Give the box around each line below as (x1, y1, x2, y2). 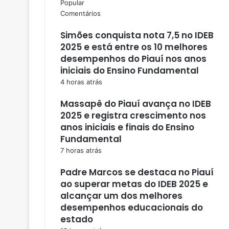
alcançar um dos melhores (60, 189, 182, 202)
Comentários (60, 9, 101, 17)
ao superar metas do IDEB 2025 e (60, 177, 208, 190)
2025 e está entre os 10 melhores (60, 40, 208, 53)
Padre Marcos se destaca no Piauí (60, 166, 214, 178)
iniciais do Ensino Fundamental (60, 64, 199, 77)
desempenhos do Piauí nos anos (60, 52, 207, 65)
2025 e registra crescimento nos (60, 109, 206, 122)
